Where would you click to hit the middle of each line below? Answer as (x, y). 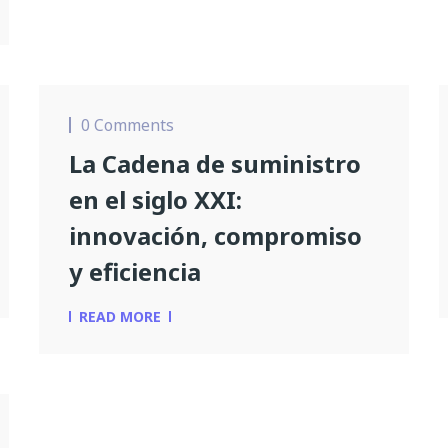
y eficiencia (135, 272)
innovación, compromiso (215, 236)
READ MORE (120, 317)
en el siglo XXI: (155, 200)
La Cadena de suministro (215, 164)
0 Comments (127, 125)
